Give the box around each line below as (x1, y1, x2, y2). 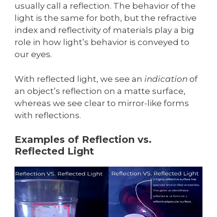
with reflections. (15, 110, 81, 120)
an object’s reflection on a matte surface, (15, 86, 186, 96)
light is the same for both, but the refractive (15, 13, 197, 23)
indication (144, 74, 187, 84)
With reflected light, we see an (15, 74, 144, 84)
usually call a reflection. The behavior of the (15, 1, 196, 11)
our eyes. (15, 49, 52, 60)
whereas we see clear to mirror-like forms (15, 98, 189, 108)
